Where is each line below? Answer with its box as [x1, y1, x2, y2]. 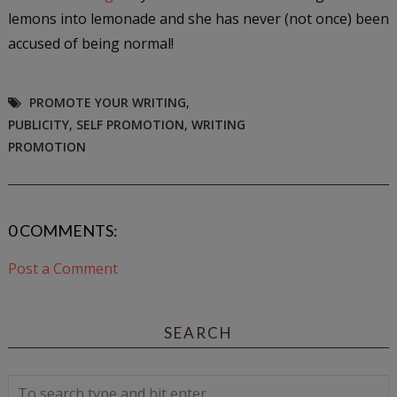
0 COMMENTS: [7, 220, 118, 240]
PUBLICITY [7, 115, 69, 133]
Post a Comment [7, 258, 118, 278]
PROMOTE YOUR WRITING [28, 93, 186, 111]
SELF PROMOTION [75, 115, 184, 133]
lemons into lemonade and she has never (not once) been [7, 8, 389, 28]
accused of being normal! [7, 33, 174, 53]
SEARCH [163, 323, 233, 342]
